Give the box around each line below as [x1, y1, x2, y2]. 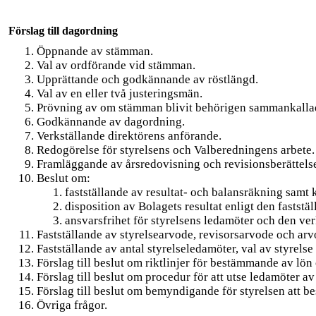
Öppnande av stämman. [37, 44, 153, 58]
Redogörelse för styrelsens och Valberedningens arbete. [37, 142, 315, 157]
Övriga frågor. [37, 298, 107, 312]
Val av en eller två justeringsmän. [37, 86, 202, 100]
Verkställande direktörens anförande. [37, 128, 221, 142]
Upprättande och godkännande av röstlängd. [37, 72, 258, 86]
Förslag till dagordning [8, 24, 118, 37]
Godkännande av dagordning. [37, 114, 185, 128]
